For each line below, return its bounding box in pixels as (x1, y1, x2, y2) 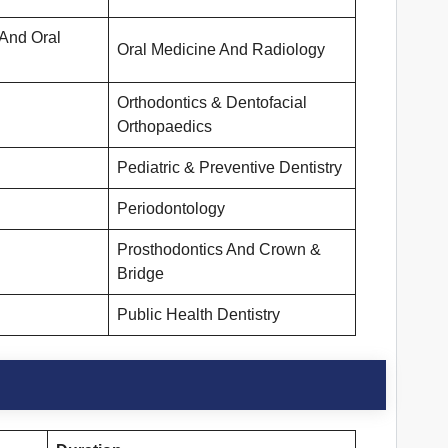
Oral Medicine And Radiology (117, 41, 325, 59)
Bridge (117, 265, 164, 283)
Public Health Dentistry (117, 306, 280, 324)
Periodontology (117, 200, 225, 218)
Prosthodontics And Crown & (117, 241, 321, 259)
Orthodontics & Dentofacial (117, 94, 307, 112)
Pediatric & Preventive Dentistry (117, 159, 342, 177)
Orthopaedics (117, 118, 212, 136)
